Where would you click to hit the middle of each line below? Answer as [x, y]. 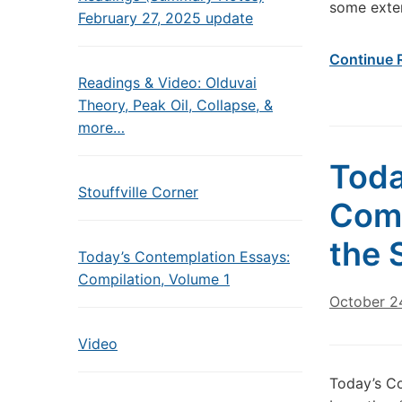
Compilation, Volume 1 [154, 279]
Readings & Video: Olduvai [167, 83]
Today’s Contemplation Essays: [184, 257]
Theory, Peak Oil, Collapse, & [175, 105]
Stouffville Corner [138, 192]
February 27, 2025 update [166, 18]
